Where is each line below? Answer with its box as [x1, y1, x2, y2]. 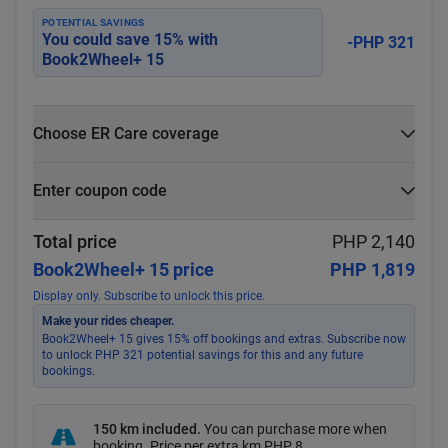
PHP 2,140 [332, 231, 415, 252]
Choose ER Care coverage [33, 124, 219, 143]
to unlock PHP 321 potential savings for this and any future [42, 348, 363, 362]
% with [172, 30, 218, 49]
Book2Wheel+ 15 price [33, 259, 214, 280]
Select [355, 197, 398, 216]
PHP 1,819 [330, 259, 415, 280]
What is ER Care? [33, 164, 153, 183]
